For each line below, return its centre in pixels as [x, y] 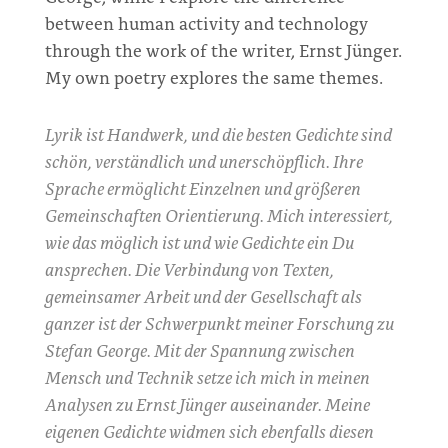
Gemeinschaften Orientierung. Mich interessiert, [218, 214]
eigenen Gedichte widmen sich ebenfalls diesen [209, 430]
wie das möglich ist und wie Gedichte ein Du [199, 241]
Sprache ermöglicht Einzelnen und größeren [202, 187]
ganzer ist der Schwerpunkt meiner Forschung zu [219, 322]
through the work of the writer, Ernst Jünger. [223, 49]
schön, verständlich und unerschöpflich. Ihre [203, 160]
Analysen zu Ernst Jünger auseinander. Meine [207, 403]
